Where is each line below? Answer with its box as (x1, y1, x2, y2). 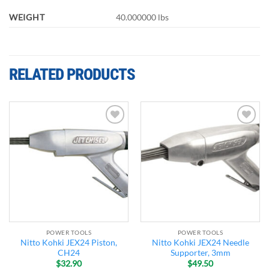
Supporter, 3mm (170, 247, 231, 258)
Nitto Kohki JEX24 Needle (151, 237, 249, 247)
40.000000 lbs (116, 12, 169, 23)
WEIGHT (9, 12, 45, 23)
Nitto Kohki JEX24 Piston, (20, 237, 117, 247)
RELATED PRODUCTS (9, 65, 135, 85)
